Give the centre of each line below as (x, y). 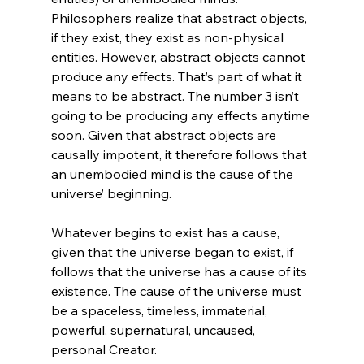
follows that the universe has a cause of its (180, 271)
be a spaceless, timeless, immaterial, (160, 310)
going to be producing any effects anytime (182, 115)
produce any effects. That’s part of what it (178, 76)
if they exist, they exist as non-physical (169, 37)
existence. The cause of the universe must (178, 290)
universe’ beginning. (111, 193)
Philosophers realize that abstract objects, (180, 17)
